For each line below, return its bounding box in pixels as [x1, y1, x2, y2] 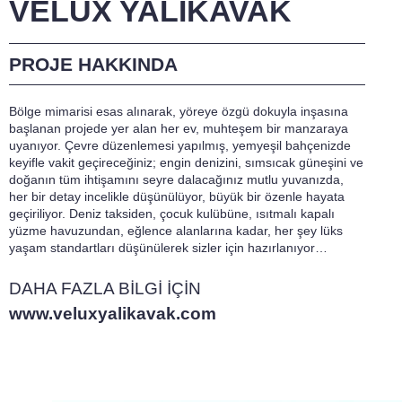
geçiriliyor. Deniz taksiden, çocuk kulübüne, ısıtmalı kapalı [9, 205, 335, 221]
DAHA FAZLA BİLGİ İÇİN [9, 279, 201, 299]
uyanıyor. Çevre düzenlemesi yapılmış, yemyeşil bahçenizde [9, 137, 351, 153]
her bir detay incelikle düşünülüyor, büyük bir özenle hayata [9, 188, 345, 204]
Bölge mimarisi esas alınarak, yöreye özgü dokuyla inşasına [9, 103, 348, 118]
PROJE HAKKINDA [9, 53, 178, 74]
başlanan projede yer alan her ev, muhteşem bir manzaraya [9, 120, 348, 135]
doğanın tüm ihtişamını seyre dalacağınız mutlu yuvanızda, [9, 171, 344, 187]
